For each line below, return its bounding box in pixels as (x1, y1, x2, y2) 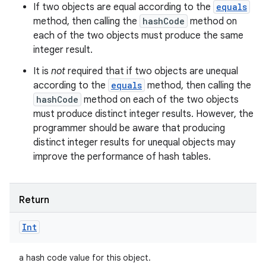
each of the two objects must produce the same (33, 30, 243, 42)
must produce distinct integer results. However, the (33, 108, 254, 120)
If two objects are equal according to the (33, 1, 213, 13)
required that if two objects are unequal (65, 65, 238, 77)
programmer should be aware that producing (33, 122, 225, 134)
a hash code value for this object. (19, 252, 151, 263)
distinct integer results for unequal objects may (33, 137, 235, 148)
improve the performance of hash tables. (33, 151, 211, 163)
